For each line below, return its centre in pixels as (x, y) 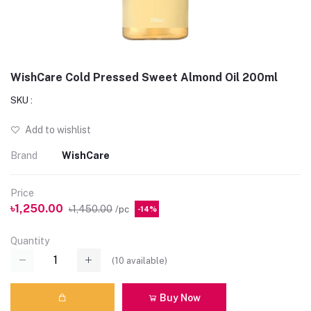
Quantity (30, 241)
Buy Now (179, 297)
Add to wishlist (57, 130)
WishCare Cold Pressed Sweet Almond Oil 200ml (144, 77)
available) (146, 260)
